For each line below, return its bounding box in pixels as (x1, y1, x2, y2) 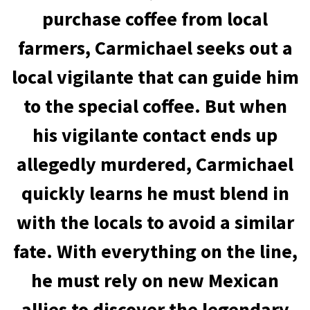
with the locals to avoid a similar (16, 210, 294, 235)
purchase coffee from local (42, 6, 268, 31)
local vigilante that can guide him (11, 64, 299, 89)
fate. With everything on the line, (12, 239, 298, 264)
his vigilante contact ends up (33, 122, 277, 147)
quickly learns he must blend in (21, 181, 289, 206)
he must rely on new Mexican (31, 268, 279, 293)
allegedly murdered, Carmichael (17, 152, 293, 176)
